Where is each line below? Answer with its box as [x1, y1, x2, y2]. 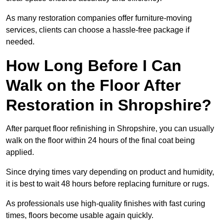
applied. [6, 148, 34, 157]
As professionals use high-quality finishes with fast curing [6, 199, 205, 208]
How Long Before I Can [6, 57, 182, 75]
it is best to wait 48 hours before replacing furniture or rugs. [6, 180, 209, 188]
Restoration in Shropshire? [6, 96, 212, 114]
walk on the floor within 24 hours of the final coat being [6, 136, 195, 145]
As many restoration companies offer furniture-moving [6, 14, 192, 23]
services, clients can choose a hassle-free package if [6, 26, 189, 35]
